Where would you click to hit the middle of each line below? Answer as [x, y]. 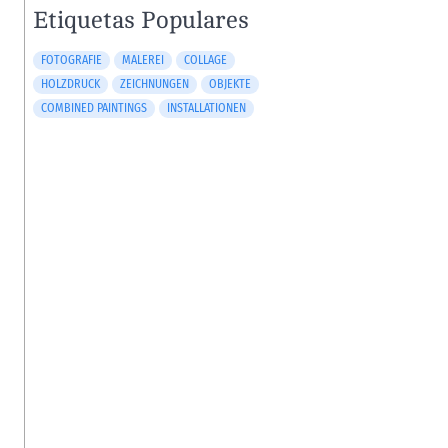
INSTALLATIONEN [207, 107]
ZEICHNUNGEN [155, 83]
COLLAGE [206, 59]
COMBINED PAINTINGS [94, 107]
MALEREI [143, 59]
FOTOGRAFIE [72, 59]
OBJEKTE [230, 83]
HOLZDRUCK [71, 83]
